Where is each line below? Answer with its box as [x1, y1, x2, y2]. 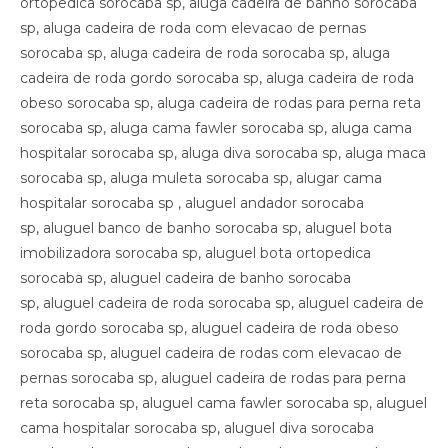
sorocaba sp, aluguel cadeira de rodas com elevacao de [20, 343, 402, 362]
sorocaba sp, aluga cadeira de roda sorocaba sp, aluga [20, 43, 390, 62]
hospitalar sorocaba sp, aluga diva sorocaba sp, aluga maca [20, 143, 426, 162]
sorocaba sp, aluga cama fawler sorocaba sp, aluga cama [20, 118, 412, 137]
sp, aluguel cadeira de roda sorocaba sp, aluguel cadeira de [20, 293, 424, 312]
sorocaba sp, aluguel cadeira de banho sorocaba [20, 268, 351, 287]
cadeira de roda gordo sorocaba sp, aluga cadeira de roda [20, 68, 414, 87]
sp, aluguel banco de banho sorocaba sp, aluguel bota [20, 218, 392, 237]
